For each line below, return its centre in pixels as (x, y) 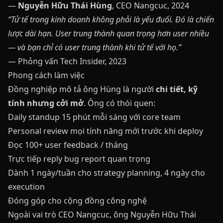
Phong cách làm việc (46, 75)
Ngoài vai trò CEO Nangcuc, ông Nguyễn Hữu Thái (102, 215)
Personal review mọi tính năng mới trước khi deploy (106, 131)
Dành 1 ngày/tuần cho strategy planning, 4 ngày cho (107, 173)
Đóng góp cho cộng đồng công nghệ (77, 201)
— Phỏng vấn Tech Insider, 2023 (67, 61)
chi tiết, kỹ (177, 89)
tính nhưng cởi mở (46, 103)
